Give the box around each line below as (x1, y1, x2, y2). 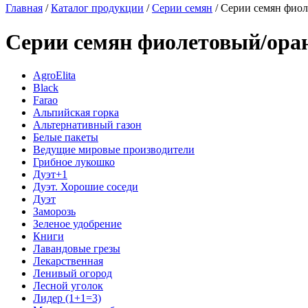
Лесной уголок (33, 280, 103, 292)
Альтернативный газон (33, 119, 142, 131)
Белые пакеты (33, 131, 98, 144)
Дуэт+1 (33, 168, 67, 181)
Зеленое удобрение (33, 218, 122, 230)
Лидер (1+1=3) (33, 292, 101, 305)
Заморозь (33, 206, 76, 218)
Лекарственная (33, 255, 103, 267)
